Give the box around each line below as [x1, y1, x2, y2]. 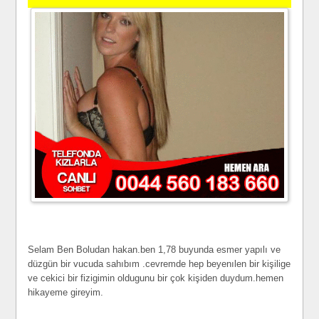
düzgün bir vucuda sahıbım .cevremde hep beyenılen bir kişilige [28, 258, 291, 270]
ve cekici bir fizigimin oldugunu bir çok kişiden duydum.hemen [28, 273, 284, 284]
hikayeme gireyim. [28, 287, 104, 298]
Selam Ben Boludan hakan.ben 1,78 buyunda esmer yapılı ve [28, 244, 281, 256]
